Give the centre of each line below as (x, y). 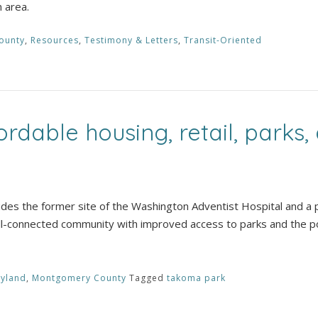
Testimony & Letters (131, 40)
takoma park (196, 278)
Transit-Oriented (223, 40)
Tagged (148, 278)
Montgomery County (79, 278)
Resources (55, 40)
